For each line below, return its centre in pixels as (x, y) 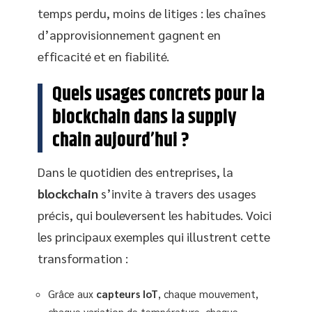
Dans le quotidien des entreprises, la (135, 172)
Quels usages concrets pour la (158, 95)
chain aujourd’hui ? (121, 141)
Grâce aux (72, 293)
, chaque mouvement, (208, 293)
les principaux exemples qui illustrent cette (154, 236)
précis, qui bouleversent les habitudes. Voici (155, 215)
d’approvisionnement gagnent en (129, 34)
